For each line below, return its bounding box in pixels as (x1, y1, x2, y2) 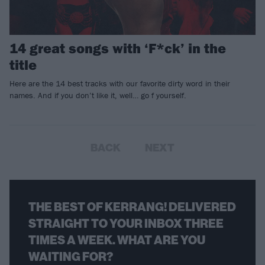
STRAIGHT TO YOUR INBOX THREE (28, 216, 224, 231)
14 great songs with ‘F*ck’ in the (9, 38, 226, 57)
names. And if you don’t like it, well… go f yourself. (9, 89, 186, 101)
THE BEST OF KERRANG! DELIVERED (28, 199, 236, 214)
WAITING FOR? (28, 249, 113, 264)
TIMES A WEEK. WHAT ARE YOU (28, 232, 205, 247)
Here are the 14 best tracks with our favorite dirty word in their (9, 77, 230, 89)
